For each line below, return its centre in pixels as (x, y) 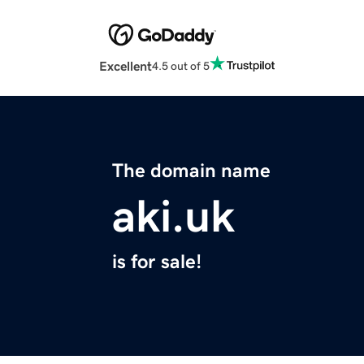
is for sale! (157, 262)
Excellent (126, 66)
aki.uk (173, 217)
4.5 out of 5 (181, 65)
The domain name (191, 171)
